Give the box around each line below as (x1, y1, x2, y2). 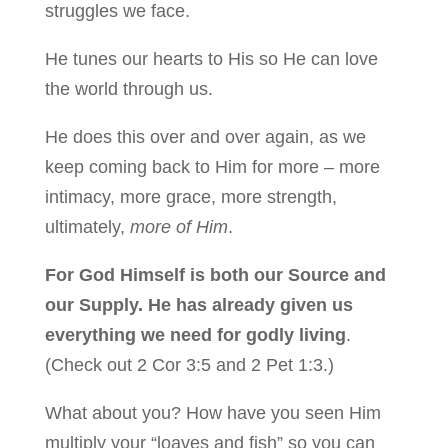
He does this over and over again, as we (44, 126, 366, 147)
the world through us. (44, 78, 213, 99)
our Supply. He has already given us (44, 294, 353, 315)
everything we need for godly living (44, 324, 346, 345)
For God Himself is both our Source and (44, 264, 386, 285)
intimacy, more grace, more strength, (44, 186, 337, 207)
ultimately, (44, 216, 130, 237)
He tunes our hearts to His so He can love (44, 48, 378, 69)
